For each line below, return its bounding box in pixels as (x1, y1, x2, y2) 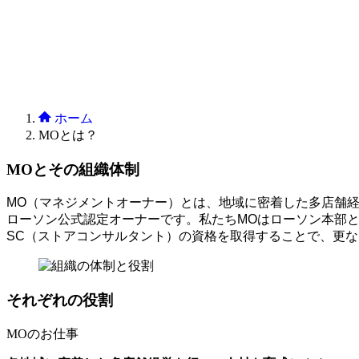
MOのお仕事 (6, 326, 79, 341)
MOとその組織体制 (6, 160, 139, 178)
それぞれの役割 (6, 292, 113, 309)
